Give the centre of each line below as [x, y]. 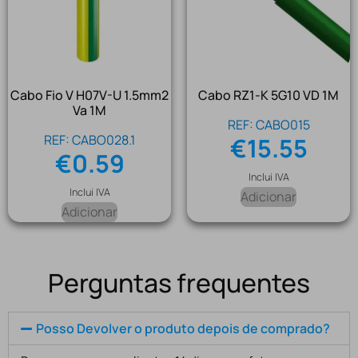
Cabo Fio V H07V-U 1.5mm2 [89, 95]
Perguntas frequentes [179, 283]
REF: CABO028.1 [89, 140]
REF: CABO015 [268, 125]
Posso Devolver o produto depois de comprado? [183, 329]
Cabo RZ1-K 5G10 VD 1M [268, 95]
